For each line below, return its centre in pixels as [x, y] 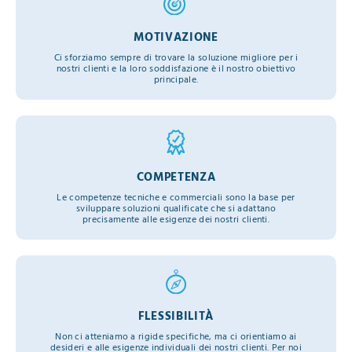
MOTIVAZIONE [176, 38]
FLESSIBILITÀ [176, 317]
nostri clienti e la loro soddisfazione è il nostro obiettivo [176, 70]
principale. [176, 81]
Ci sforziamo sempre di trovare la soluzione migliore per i [176, 59]
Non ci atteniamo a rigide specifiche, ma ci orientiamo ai [176, 337]
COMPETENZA [176, 177]
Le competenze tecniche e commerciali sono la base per [176, 198]
